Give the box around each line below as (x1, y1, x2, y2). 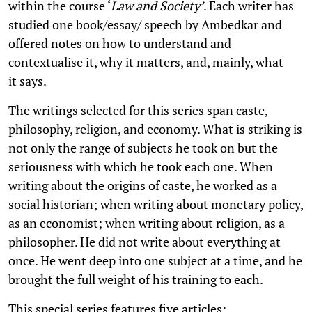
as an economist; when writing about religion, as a (8, 214, 285, 231)
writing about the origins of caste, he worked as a (8, 176, 277, 194)
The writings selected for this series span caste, (8, 101, 267, 118)
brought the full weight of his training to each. (8, 270, 265, 288)
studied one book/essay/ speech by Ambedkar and (8, 15, 282, 33)
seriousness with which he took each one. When (8, 157, 273, 175)
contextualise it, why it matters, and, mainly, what (8, 53, 283, 70)
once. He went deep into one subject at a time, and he (8, 251, 302, 269)
